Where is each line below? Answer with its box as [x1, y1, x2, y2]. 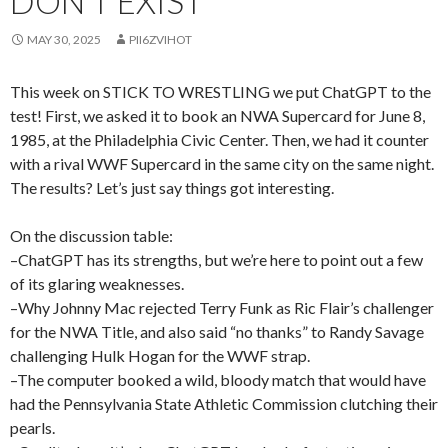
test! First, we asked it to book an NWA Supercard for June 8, [10, 105, 425, 125]
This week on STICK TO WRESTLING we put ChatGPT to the [10, 81, 431, 101]
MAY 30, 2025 [27, 31, 101, 47]
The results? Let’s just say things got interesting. [10, 177, 334, 197]
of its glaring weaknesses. [10, 273, 184, 293]
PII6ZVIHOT [129, 31, 192, 47]
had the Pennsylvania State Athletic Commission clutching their [10, 393, 438, 413]
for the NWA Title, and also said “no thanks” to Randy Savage [10, 321, 424, 341]
